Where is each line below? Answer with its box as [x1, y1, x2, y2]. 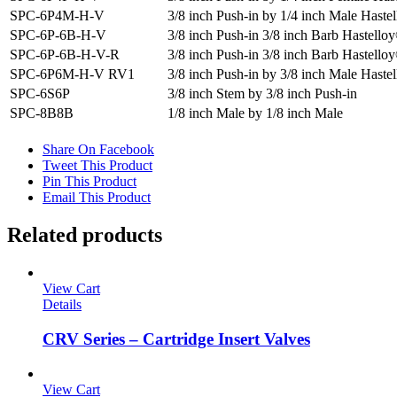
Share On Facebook [43, 142, 154, 158]
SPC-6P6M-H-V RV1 [10, 66, 135, 82]
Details [43, 297, 82, 313]
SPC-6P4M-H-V [10, 8, 105, 24]
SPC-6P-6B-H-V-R [10, 47, 120, 63]
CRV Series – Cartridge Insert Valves [43, 329, 310, 348]
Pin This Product [43, 174, 136, 190]
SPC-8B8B [10, 105, 74, 121]
